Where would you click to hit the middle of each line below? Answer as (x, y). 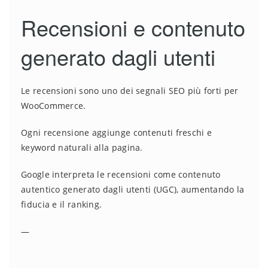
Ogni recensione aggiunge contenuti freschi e (117, 133)
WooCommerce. (54, 106)
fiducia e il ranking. (62, 205)
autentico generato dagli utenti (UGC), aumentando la (133, 190)
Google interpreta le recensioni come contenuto (121, 175)
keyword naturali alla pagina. (82, 148)
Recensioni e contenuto (133, 28)
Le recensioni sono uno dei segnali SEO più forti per (130, 91)
